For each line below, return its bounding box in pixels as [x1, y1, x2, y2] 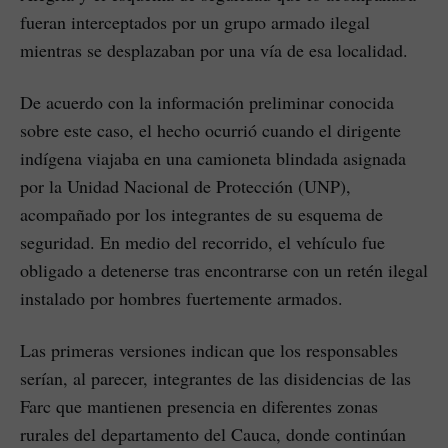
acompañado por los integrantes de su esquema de [20, 201, 383, 226]
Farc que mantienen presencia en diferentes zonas [20, 393, 378, 418]
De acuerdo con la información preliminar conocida [20, 89, 394, 114]
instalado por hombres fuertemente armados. [20, 285, 343, 310]
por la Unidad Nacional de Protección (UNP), [20, 173, 351, 198]
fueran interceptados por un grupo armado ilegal [20, 9, 370, 34]
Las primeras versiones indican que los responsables [20, 337, 398, 362]
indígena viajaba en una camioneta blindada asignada [20, 145, 406, 170]
